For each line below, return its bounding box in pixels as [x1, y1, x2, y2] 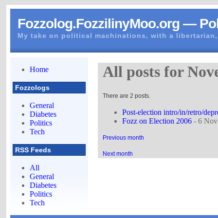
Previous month [103, 134, 145, 141]
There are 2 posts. [103, 92, 151, 99]
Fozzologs [15, 84, 50, 91]
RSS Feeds [15, 146, 52, 154]
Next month [103, 150, 133, 157]
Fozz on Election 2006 [122, 116, 192, 125]
